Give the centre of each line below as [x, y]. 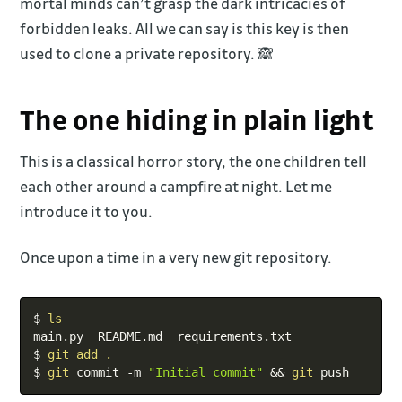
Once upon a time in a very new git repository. [176, 257]
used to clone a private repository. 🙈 [147, 53]
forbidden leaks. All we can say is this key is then [185, 28]
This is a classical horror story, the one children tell [194, 161]
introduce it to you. [87, 211]
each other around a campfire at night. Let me [176, 186]
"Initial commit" [205, 373]
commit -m [108, 373]
